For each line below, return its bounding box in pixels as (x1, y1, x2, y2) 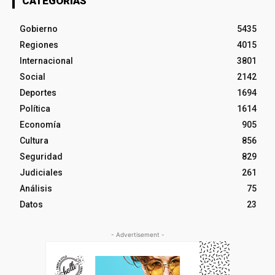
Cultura (20, 135, 48, 145)
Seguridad (20, 151, 63, 161)
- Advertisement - (110, 230, 165, 238)
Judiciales (20, 167, 63, 177)
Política (20, 103, 50, 114)
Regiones (20, 39, 58, 50)
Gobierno (20, 23, 58, 34)
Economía (20, 119, 61, 130)
